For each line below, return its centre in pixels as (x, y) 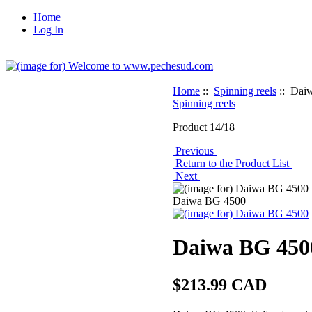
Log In (48, 30)
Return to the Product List (232, 163)
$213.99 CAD (220, 284)
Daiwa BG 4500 (209, 201)
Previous (195, 151)
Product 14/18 (204, 127)
